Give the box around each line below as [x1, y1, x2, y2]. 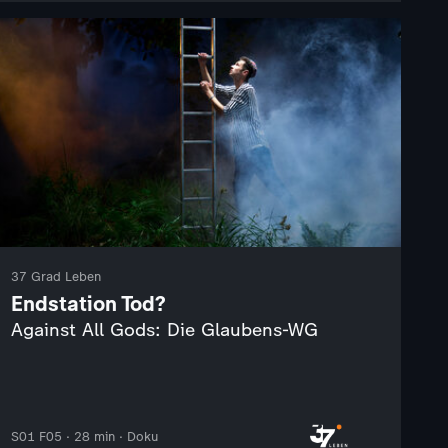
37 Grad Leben [10, 268, 101, 284]
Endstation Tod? [10, 290, 165, 316]
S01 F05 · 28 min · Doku [10, 428, 158, 444]
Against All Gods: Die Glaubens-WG [10, 318, 318, 341]
